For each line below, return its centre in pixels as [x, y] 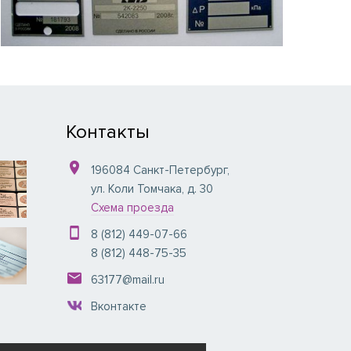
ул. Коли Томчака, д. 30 [152, 188]
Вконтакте [118, 306]
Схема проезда [132, 207]
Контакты [107, 132]
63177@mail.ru [127, 279]
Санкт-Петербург [180, 170]
